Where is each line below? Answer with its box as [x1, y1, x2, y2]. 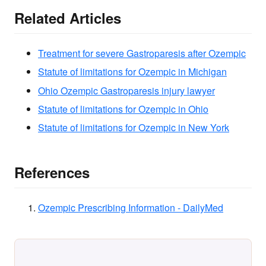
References [14, 161, 90, 182]
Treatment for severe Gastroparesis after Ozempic [38, 46, 246, 60]
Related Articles [14, 7, 121, 28]
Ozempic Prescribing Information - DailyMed [38, 200, 223, 214]
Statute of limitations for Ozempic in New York [38, 121, 229, 135]
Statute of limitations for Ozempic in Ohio [38, 102, 208, 116]
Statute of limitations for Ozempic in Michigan [38, 65, 227, 79]
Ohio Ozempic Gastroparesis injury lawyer [38, 83, 215, 97]
